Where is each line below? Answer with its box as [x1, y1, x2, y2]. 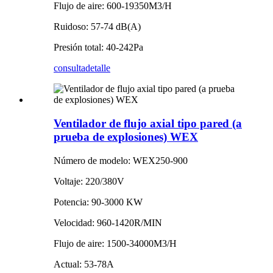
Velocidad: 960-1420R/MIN [54, 217, 162, 228]
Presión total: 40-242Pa [54, 42, 143, 53]
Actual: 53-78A [54, 258, 114, 269]
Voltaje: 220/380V [54, 175, 124, 186]
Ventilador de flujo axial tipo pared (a [54, 116, 242, 130]
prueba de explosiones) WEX [54, 130, 198, 143]
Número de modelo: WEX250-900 [54, 155, 188, 166]
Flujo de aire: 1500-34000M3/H [54, 238, 177, 249]
